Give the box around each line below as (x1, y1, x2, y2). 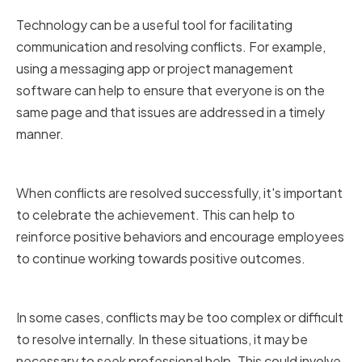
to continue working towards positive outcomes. (16, 250, 305, 267)
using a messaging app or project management (16, 60, 293, 78)
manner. (16, 125, 64, 143)
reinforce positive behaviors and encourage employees (16, 228, 344, 246)
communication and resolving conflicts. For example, (16, 38, 326, 56)
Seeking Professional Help (16, 277, 275, 306)
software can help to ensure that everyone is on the (16, 82, 325, 99)
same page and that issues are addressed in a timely (16, 103, 325, 121)
